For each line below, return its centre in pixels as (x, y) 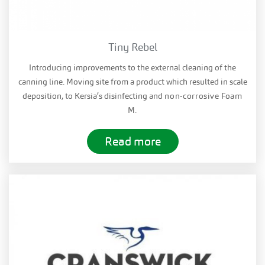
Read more (132, 141)
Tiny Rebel (132, 47)
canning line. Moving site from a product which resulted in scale (132, 81)
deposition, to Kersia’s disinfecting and (94, 96)
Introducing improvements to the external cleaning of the (132, 67)
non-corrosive (193, 96)
